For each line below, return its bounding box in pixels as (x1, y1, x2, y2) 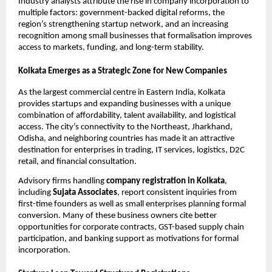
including (18, 188, 53, 198)
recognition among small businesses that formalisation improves (18, 32, 252, 41)
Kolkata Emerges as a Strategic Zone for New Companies (18, 67, 227, 76)
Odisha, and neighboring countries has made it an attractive (18, 134, 234, 143)
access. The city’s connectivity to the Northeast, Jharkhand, (18, 122, 233, 132)
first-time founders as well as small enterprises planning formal (18, 200, 246, 209)
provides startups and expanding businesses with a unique (18, 99, 231, 109)
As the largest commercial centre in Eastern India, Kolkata (18, 87, 225, 97)
